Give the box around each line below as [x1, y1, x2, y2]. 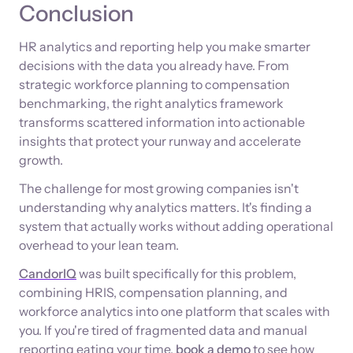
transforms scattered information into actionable [19, 114, 305, 131]
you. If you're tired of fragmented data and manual [19, 322, 307, 339]
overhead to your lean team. [19, 237, 179, 254]
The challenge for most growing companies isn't [19, 180, 299, 197]
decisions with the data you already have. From [19, 58, 289, 74]
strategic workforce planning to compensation [19, 76, 290, 93]
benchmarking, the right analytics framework [19, 95, 284, 112]
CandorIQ [19, 266, 76, 282]
